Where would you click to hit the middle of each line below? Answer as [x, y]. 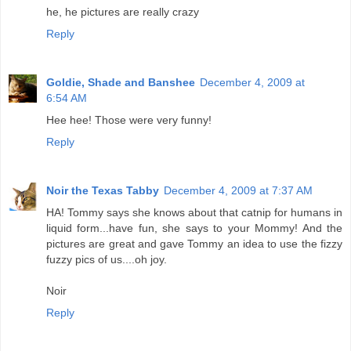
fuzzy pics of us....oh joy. [107, 260]
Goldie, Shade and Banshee [121, 83]
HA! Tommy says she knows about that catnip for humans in [194, 213]
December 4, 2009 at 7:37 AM [238, 191]
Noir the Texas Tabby [103, 191]
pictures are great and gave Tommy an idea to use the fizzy [194, 244]
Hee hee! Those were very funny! [129, 120]
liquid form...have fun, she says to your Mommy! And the [194, 228]
